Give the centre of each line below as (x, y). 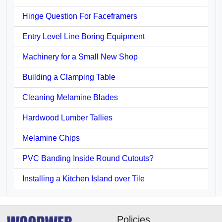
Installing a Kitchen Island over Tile (83, 178)
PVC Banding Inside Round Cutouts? (88, 158)
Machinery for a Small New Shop (80, 56)
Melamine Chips (51, 138)
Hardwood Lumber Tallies (67, 117)
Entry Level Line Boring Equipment (83, 36)
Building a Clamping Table (69, 77)
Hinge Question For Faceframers (80, 16)
